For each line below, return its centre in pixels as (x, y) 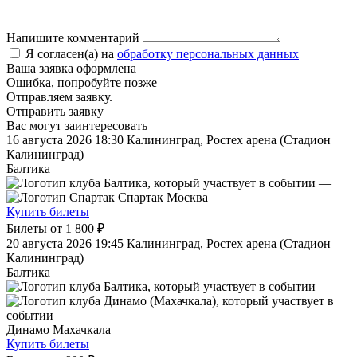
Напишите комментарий (73, 38)
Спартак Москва (161, 198)
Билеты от (36, 229)
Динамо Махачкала (59, 330)
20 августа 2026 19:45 (65, 244)
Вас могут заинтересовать (77, 126)
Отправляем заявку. (59, 97)
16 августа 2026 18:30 (65, 140)
